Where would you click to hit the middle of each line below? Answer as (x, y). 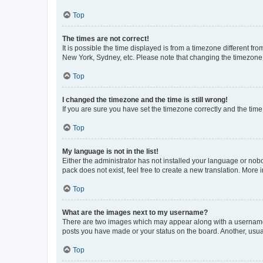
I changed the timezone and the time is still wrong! (145, 100)
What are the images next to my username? (135, 212)
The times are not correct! (106, 38)
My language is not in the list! (110, 151)
